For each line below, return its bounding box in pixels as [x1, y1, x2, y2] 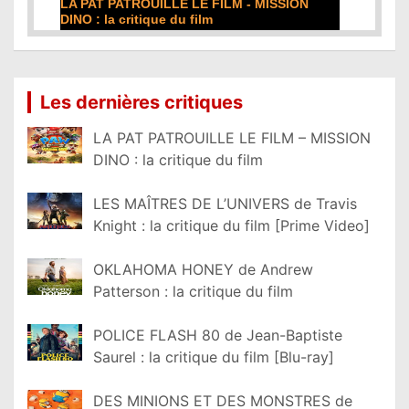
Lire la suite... [69, 38, 135, 52]
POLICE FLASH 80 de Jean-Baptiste [93, 326, 342, 345]
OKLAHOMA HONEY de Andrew [93, 260, 313, 279]
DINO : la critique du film [93, 151, 263, 170]
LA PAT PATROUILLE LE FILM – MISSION [93, 129, 371, 148]
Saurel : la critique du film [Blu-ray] [93, 348, 334, 367]
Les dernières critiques [40, 91, 243, 114]
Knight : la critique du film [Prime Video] [93, 216, 370, 236]
